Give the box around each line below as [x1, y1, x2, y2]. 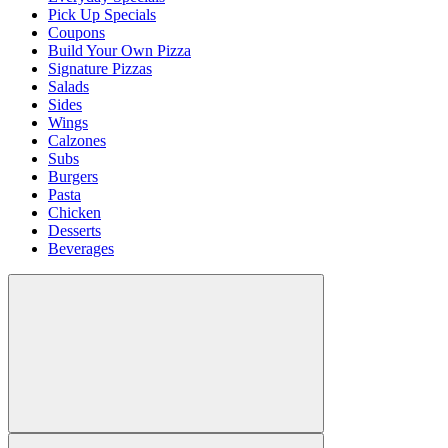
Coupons [48, 24, 105, 42]
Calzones [48, 132, 106, 150]
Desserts [48, 222, 101, 240]
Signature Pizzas [48, 60, 152, 78]
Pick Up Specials [48, 6, 156, 24]
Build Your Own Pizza [48, 42, 191, 60]
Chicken [48, 204, 101, 222]
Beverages [48, 240, 114, 258]
